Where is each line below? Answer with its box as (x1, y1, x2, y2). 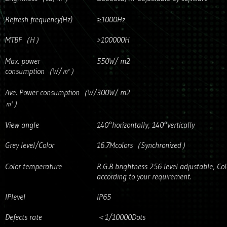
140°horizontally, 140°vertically (97, 120, 195, 130)
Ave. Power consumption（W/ (5, 87, 97, 97)
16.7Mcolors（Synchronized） (97, 140, 190, 150)
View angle (5, 120, 39, 130)
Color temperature (5, 161, 62, 171)
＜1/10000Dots (97, 212, 145, 222)
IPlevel (5, 192, 25, 202)
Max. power (5, 56, 40, 66)
